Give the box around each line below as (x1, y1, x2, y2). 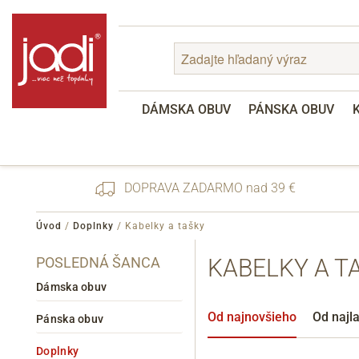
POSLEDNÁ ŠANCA (36, 253, 160, 271)
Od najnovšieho (208, 309, 297, 325)
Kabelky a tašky (125, 220, 205, 232)
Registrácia (131, 277, 187, 290)
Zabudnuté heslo (131, 258, 214, 271)
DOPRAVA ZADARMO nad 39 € (120, 180, 296, 196)
